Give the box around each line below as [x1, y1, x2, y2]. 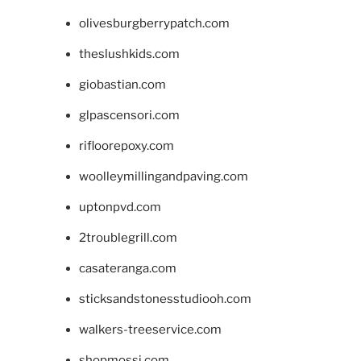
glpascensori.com [78, 107, 180, 122]
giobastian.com [78, 77, 166, 92]
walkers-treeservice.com [78, 322, 222, 337]
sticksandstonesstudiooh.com [78, 291, 251, 306]
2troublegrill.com [78, 230, 177, 245]
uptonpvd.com [78, 199, 161, 214]
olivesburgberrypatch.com [78, 15, 230, 31]
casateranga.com [78, 260, 176, 276]
